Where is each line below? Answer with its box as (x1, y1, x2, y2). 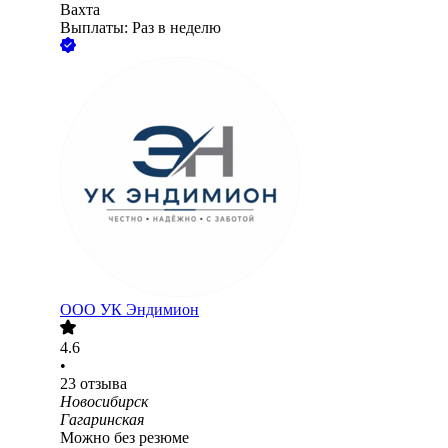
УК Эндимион (100, 301, 199, 319)
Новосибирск (60, 393, 148, 411)
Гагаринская (60, 411, 144, 429)
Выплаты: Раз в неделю (60, 19, 221, 37)
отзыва (80, 375, 127, 393)
